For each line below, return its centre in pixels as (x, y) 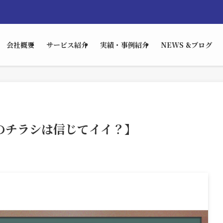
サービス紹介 (67, 45)
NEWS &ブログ (186, 45)
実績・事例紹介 (124, 45)
